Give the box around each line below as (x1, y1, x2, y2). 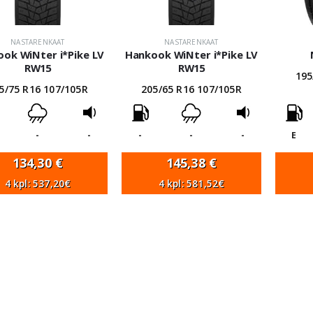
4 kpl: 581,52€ (158, 177, 225, 190)
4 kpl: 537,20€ (4, 177, 71, 190)
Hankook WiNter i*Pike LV (124, 48, 259, 61)
